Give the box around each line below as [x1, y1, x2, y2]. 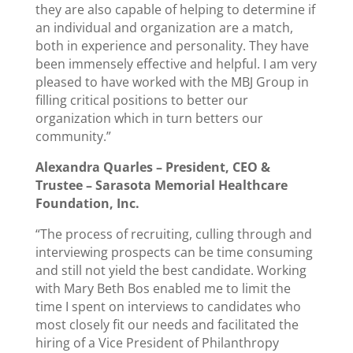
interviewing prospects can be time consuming [35, 243, 313, 261]
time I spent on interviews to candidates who [35, 298, 301, 315]
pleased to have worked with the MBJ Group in [35, 73, 309, 91]
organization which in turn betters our [35, 110, 263, 127]
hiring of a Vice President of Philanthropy [35, 334, 279, 351]
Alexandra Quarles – [35, 158, 165, 176]
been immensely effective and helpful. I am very [35, 55, 317, 72]
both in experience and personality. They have [35, 37, 309, 54]
